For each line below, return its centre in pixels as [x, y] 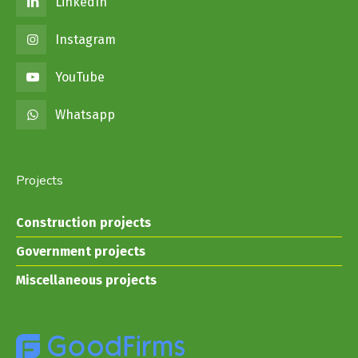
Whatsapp [86, 114]
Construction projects [84, 222]
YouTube [80, 77]
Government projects [81, 251]
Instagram [86, 39]
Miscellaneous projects [86, 280]
